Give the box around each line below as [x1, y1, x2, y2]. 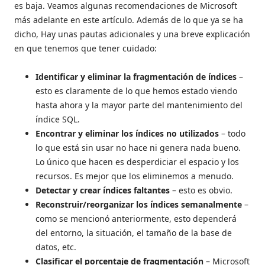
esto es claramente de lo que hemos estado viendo [35, 85, 237, 97]
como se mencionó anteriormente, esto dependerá [35, 213, 237, 225]
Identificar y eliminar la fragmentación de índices [35, 71, 239, 83]
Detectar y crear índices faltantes [35, 185, 172, 196]
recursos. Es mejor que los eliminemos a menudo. [35, 170, 234, 182]
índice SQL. [35, 114, 80, 125]
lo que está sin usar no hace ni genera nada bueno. [35, 142, 241, 154]
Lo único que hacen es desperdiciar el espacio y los [35, 156, 239, 168]
